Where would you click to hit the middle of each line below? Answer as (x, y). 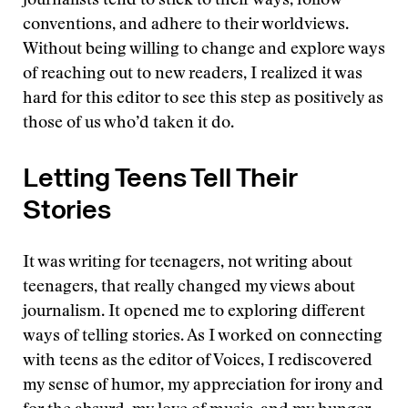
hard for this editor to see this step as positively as (203, 99)
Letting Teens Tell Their (160, 178)
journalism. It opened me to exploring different (194, 312)
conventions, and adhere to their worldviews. (186, 25)
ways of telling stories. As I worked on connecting (203, 337)
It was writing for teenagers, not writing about (188, 263)
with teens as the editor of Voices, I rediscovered (198, 362)
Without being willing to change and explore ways (204, 50)
